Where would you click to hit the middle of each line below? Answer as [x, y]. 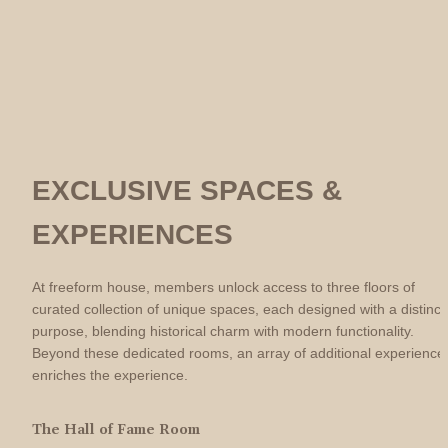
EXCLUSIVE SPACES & [187, 191]
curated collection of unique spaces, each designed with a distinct [238, 309]
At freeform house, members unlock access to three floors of [223, 287]
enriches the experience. [110, 375]
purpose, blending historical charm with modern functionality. [223, 331]
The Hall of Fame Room [116, 429]
